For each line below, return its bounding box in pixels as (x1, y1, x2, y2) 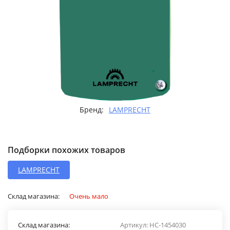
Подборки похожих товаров (8, 144, 125, 156)
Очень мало (69, 191, 108, 201)
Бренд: (80, 105, 104, 114)
